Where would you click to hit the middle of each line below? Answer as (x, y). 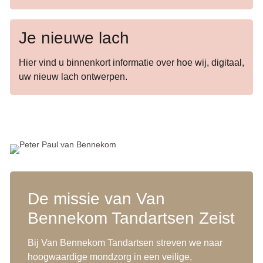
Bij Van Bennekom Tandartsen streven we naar (125, 243)
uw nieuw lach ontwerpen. (74, 76)
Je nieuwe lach (74, 38)
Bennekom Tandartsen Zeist (131, 218)
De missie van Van (96, 199)
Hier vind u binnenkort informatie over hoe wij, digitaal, (131, 62)
